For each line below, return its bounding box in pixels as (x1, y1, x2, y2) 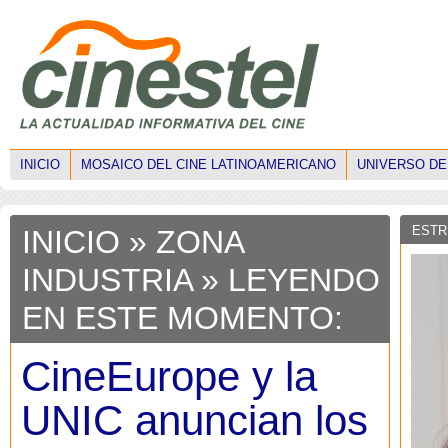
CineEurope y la (21, 353, 317, 400)
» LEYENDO (192, 262, 380, 298)
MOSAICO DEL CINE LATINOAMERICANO (81, 157, 336, 172)
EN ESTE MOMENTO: (22, 300, 343, 336)
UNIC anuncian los (21, 397, 368, 444)
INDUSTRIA (22, 262, 192, 298)
